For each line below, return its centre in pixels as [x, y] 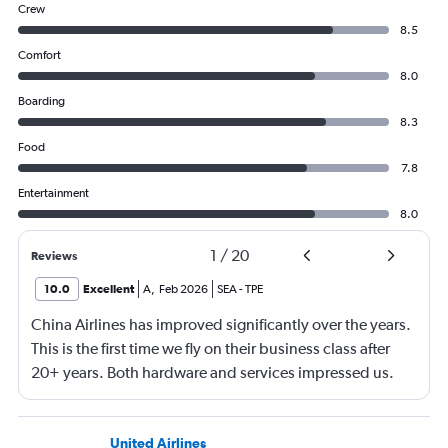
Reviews [54, 255]
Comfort [39, 54]
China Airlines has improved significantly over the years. [221, 324]
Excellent [108, 288]
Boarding [41, 100]
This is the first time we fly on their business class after [210, 348]
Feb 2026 [183, 288]
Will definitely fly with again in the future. [169, 396]
